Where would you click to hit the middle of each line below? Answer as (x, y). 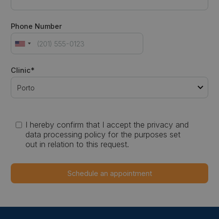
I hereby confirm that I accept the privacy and (107, 125)
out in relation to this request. (77, 144)
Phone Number (37, 26)
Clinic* (23, 70)
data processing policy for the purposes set (103, 135)
